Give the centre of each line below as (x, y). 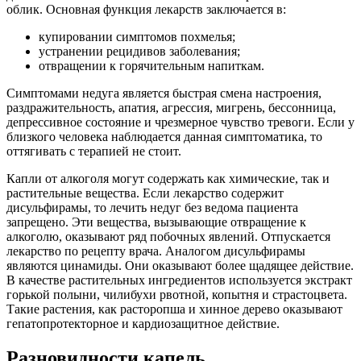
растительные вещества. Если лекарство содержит (145, 193)
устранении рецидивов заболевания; (139, 51)
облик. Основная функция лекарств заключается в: (146, 9)
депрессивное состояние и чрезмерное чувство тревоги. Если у (180, 122)
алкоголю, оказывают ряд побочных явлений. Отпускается (168, 236)
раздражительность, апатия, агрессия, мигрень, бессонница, (171, 107)
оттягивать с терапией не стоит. (94, 151)
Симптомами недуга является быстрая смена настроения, (164, 93)
